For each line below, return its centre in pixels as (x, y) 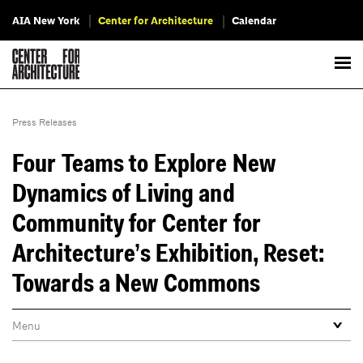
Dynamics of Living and (124, 195)
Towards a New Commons (137, 285)
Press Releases (45, 122)
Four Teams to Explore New (144, 165)
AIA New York (46, 21)
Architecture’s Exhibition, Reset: (168, 255)
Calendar (254, 21)
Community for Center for (137, 225)
